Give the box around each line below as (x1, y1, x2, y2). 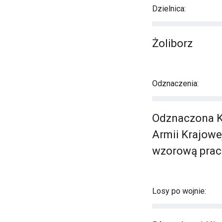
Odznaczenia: (152, 79, 199, 88)
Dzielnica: (152, 4, 186, 13)
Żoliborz (152, 37, 193, 50)
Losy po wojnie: (152, 186, 206, 196)
